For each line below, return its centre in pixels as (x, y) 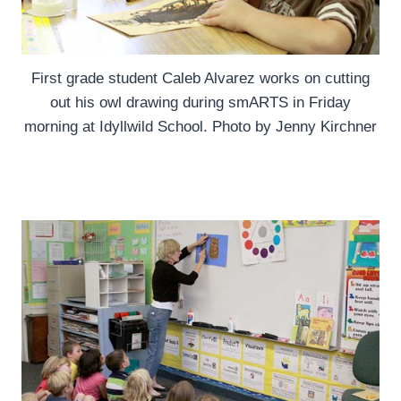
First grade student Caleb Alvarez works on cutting (200, 79)
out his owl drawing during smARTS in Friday (200, 103)
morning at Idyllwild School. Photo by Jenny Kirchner (200, 127)
